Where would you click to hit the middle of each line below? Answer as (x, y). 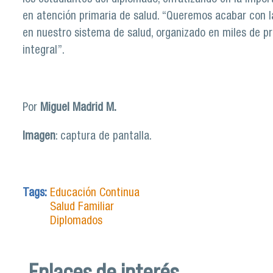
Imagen (39, 137)
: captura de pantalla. (104, 137)
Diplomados (76, 221)
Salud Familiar (82, 207)
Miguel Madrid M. (78, 108)
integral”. (44, 51)
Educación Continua (95, 193)
